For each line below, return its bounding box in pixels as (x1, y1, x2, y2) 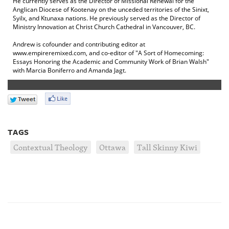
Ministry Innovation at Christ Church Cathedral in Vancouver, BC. (13, 22, 195, 32)
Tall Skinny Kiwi (137, 141, 197, 154)
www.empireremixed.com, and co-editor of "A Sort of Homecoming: (13, 49, 204, 58)
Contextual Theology (13, 141, 88, 154)
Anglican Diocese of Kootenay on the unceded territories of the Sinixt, (13, 5, 209, 14)
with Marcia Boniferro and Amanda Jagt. (13, 66, 126, 75)
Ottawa (99, 141, 126, 154)
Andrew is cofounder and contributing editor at (13, 40, 145, 49)
